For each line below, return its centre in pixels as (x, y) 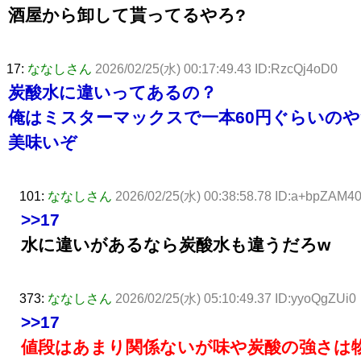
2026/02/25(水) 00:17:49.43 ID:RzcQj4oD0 (216, 68)
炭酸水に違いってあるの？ (112, 92)
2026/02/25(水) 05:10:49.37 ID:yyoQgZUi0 (236, 298)
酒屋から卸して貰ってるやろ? (127, 15)
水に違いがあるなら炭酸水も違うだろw (176, 244)
